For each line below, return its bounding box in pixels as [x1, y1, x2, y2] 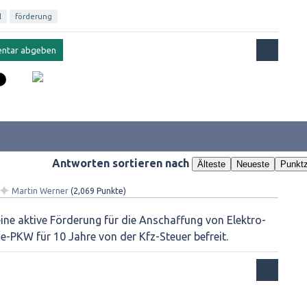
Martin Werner [12, 186, 69, 195]
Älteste [197, 159, 225, 169]
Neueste [236, 159, 269, 169]
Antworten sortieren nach [51, 157, 192, 169]
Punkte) [95, 186, 126, 195]
